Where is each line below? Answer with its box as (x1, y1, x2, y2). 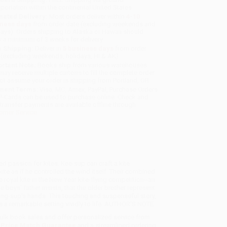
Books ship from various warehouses (36, 61, 147, 69)
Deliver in (33, 45, 63, 53)
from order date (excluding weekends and (31, 20, 156, 28)
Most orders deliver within (48, 13, 127, 21)
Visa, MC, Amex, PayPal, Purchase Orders (38, 86, 158, 94)
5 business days (63, 45, 114, 53)
